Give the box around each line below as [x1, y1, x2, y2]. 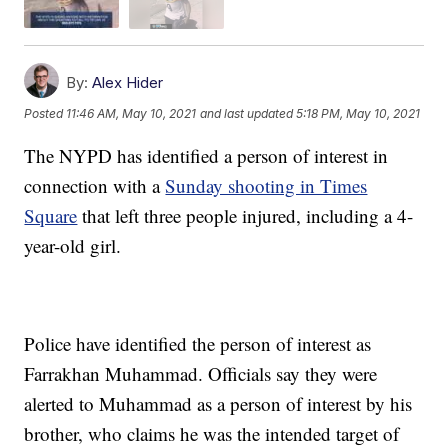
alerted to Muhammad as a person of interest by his [24, 390, 413, 416]
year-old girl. [24, 232, 122, 258]
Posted [24, 106, 67, 122]
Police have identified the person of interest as [24, 330, 372, 356]
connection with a [24, 172, 166, 198]
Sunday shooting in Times [165, 172, 368, 198]
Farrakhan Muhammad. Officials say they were [24, 360, 378, 386]
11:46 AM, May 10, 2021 [66, 106, 197, 122]
